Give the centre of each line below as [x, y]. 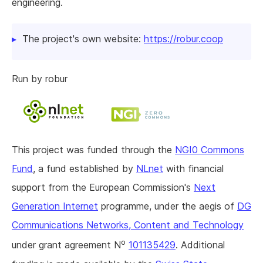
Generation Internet [55, 206]
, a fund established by [85, 169]
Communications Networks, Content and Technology [128, 225]
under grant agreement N [66, 245]
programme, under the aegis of [168, 206]
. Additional [200, 245]
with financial [193, 169]
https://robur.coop [183, 39]
